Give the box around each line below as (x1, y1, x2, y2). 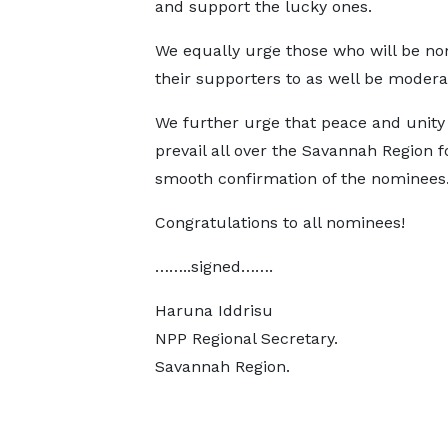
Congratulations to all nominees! (154, 213, 405, 232)
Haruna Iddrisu (154, 301, 273, 320)
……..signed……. (154, 257, 273, 276)
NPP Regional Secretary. (154, 329, 338, 348)
